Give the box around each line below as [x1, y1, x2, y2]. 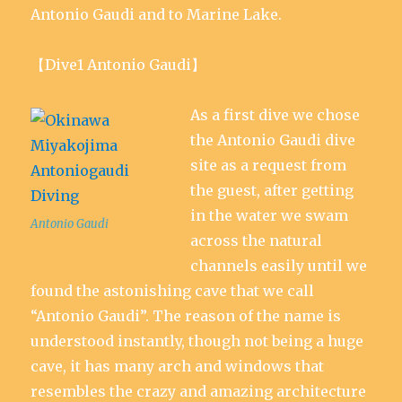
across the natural [190, 232, 323, 249]
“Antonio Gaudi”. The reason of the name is [31, 307, 342, 325]
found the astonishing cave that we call [31, 282, 315, 300]
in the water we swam [190, 206, 349, 224]
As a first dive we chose [190, 106, 361, 124]
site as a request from [190, 156, 347, 174]
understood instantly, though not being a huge [31, 332, 364, 350]
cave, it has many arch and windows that [31, 357, 325, 375]
